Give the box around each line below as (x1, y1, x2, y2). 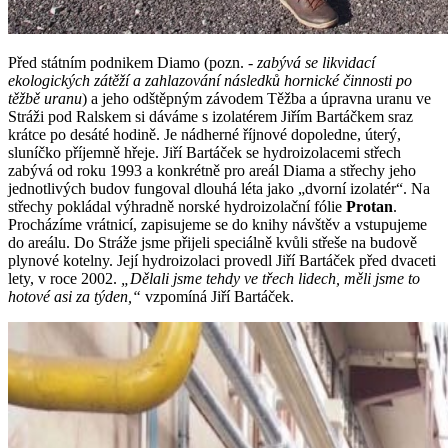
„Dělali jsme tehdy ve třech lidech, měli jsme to (121, 269, 420, 287)
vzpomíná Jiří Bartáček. (141, 287, 294, 305)
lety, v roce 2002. (8, 269, 121, 287)
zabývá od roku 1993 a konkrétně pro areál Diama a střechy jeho (8, 161, 416, 179)
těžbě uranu (8, 89, 82, 107)
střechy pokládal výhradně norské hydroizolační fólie (8, 197, 346, 215)
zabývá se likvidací (257, 53, 375, 71)
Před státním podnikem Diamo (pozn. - (8, 53, 257, 71)
